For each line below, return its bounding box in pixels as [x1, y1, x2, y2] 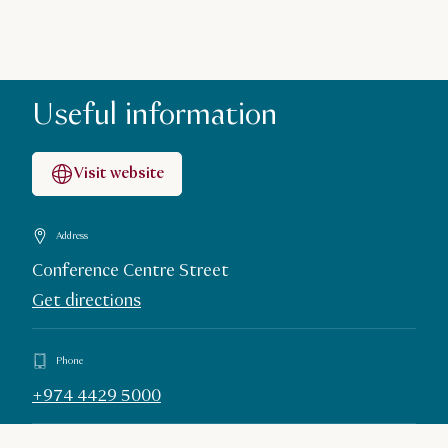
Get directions [32, 289, 141, 314]
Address [56, 229, 88, 243]
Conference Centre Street [32, 259, 229, 284]
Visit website [74, 163, 164, 185]
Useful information [32, 95, 277, 137]
